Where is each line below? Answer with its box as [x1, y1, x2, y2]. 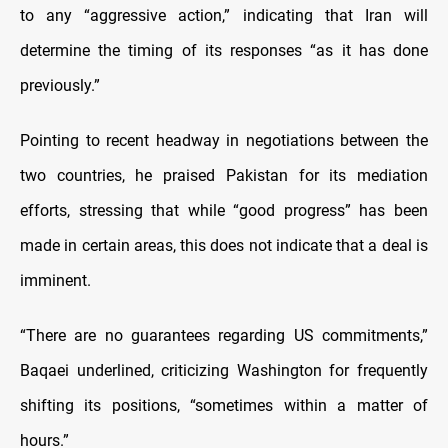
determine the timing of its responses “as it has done [20, 41, 428, 61]
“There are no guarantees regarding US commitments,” [20, 326, 428, 346]
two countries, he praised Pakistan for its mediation [20, 166, 428, 186]
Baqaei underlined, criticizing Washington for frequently [20, 361, 428, 381]
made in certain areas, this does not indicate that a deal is [20, 236, 428, 256]
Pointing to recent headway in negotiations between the [20, 131, 428, 151]
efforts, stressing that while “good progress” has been [20, 201, 428, 221]
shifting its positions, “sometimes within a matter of [20, 396, 428, 416]
